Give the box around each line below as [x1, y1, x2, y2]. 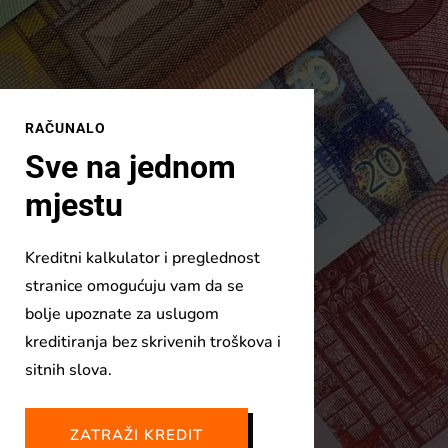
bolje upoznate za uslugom [24, 302, 219, 325]
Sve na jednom [24, 147, 236, 186]
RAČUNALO [24, 119, 106, 136]
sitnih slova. [24, 358, 112, 381]
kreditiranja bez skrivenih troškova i [24, 330, 281, 353]
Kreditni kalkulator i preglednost [24, 246, 260, 269]
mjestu [24, 185, 123, 224]
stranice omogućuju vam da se [24, 274, 244, 297]
